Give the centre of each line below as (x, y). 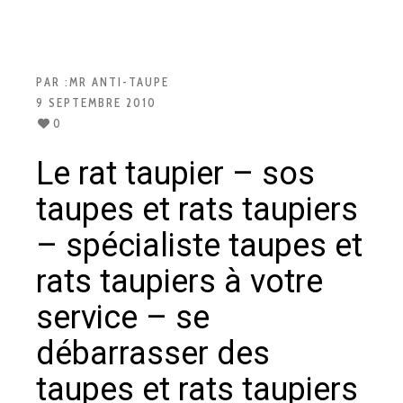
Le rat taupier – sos (175, 173)
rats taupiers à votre (179, 281)
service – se (123, 317)
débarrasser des (153, 353)
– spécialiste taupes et (199, 245)
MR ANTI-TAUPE (119, 81)
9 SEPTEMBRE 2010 (96, 102)
